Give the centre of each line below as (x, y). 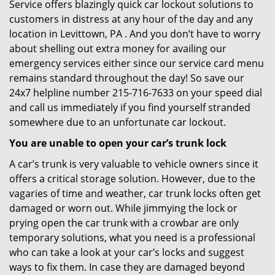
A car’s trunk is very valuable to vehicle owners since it (134, 164)
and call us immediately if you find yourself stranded (130, 107)
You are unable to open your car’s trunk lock (118, 143)
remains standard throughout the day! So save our (127, 78)
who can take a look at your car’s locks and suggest (127, 252)
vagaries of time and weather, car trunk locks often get (135, 193)
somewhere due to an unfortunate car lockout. (118, 122)
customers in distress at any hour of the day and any (131, 19)
